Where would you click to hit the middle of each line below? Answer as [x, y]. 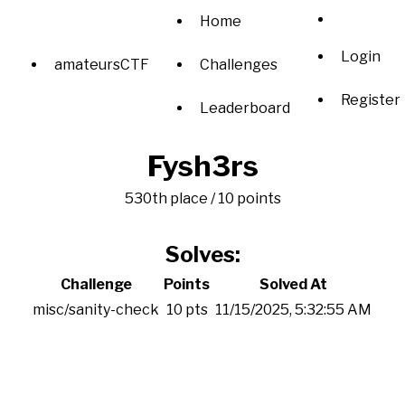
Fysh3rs [202, 166]
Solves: [202, 254]
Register [371, 99]
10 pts [187, 310]
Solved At [293, 284]
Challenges [239, 65]
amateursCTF [102, 65]
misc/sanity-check [96, 310]
